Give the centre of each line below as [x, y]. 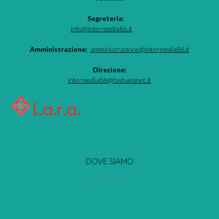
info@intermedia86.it [101, 29]
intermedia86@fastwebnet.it [109, 80]
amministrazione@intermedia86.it [140, 49]
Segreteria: [109, 19]
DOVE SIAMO [109, 162]
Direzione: [109, 70]
